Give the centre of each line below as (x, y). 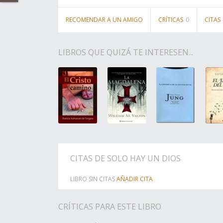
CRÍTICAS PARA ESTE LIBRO (110, 207)
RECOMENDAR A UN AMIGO (104, 20)
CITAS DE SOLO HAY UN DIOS (125, 158)
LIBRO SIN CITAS (93, 179)
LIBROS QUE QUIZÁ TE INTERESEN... (126, 52)
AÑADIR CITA (135, 179)
